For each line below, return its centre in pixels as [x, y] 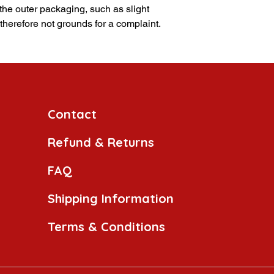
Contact [72, 114]
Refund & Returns [101, 143]
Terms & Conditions [106, 227]
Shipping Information [111, 199]
